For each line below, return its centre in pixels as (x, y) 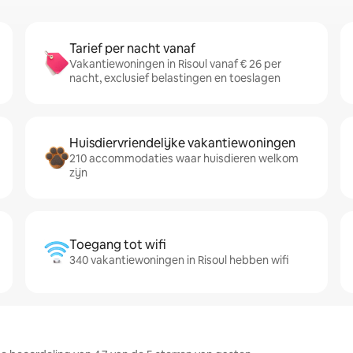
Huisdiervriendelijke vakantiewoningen (182, 143)
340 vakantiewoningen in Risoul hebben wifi (179, 260)
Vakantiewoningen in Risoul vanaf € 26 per (175, 64)
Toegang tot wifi (118, 245)
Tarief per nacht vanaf (132, 48)
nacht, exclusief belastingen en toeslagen (175, 78)
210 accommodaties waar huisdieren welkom (184, 158)
